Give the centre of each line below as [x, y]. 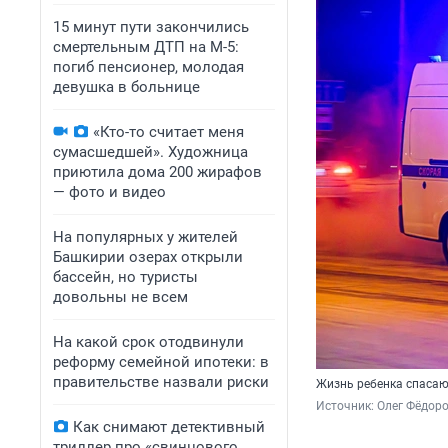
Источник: [346, 406]
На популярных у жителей [145, 237]
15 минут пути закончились [151, 27]
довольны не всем [120, 297]
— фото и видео [109, 192]
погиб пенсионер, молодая [148, 67]
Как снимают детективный [169, 427]
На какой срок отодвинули [148, 342]
